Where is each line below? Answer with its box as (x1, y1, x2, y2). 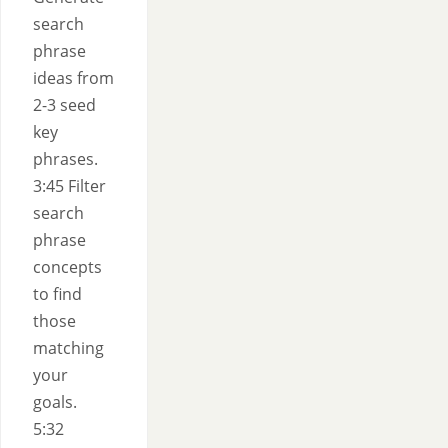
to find (33, 283, 82, 305)
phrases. (33, 148, 98, 170)
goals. (33, 391, 77, 413)
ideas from (33, 67, 114, 89)
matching (33, 337, 104, 359)
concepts (33, 256, 102, 278)
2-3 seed (33, 94, 96, 116)
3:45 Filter (33, 175, 106, 197)
